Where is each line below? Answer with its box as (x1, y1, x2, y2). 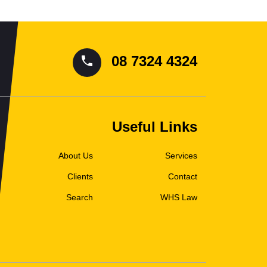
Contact (168, 172, 197, 181)
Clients (67, 172, 93, 181)
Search (66, 193, 93, 202)
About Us (58, 151, 93, 160)
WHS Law (160, 193, 197, 202)
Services (165, 151, 197, 160)
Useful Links (112, 119, 197, 135)
